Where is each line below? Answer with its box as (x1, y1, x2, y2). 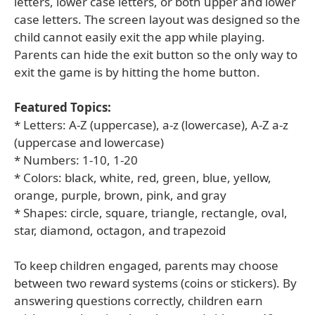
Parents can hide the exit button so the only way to (14, 46, 297, 63)
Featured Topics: (14, 99, 111, 115)
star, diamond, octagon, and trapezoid (14, 222, 226, 238)
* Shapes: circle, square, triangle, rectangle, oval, (14, 205, 288, 221)
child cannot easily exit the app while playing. (14, 29, 265, 45)
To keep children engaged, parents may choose (14, 257, 278, 274)
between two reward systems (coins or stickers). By (14, 275, 297, 291)
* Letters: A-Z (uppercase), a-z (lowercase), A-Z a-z (14, 117, 288, 133)
